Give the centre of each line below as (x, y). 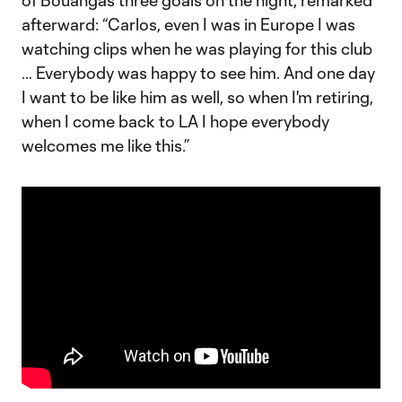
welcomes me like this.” (105, 146)
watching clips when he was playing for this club (197, 49)
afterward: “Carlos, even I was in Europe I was (188, 25)
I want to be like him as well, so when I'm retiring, (197, 97)
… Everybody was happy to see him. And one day (198, 73)
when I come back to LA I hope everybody (175, 122)
